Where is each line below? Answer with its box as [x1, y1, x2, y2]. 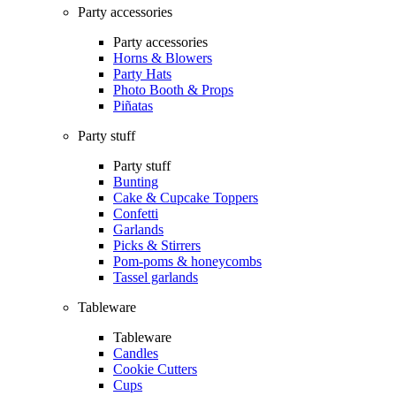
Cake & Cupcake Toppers [113, 190, 258, 206]
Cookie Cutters [113, 362, 197, 377]
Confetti [113, 206, 158, 222]
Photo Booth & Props [113, 82, 233, 98]
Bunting [113, 174, 158, 190]
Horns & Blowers [113, 50, 212, 66]
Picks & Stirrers [113, 238, 201, 254]
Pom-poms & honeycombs [113, 254, 262, 270]
